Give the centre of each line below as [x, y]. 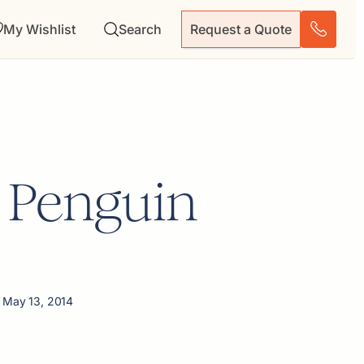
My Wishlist [39, 29]
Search [140, 29]
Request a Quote [241, 29]
